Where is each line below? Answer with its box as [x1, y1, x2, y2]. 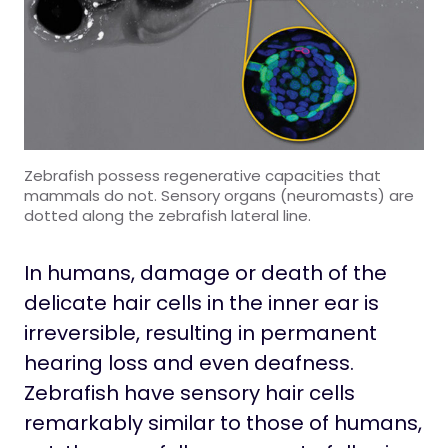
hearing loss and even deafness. [24, 349, 354, 378]
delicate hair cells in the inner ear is [24, 289, 379, 318]
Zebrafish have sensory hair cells [24, 379, 355, 408]
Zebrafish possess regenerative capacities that [24, 165, 381, 187]
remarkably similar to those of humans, [24, 409, 422, 438]
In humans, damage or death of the [24, 259, 387, 288]
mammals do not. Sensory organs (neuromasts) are [24, 185, 414, 207]
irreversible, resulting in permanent [24, 319, 377, 348]
